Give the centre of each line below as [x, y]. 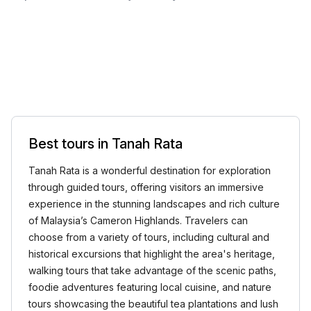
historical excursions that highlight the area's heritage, [152, 254]
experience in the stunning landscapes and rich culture [154, 204]
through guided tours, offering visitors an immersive [146, 187]
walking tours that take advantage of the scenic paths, [152, 270]
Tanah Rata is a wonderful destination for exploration [150, 170]
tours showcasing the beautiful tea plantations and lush [153, 304]
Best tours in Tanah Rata [106, 144]
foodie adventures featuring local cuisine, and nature [150, 287]
